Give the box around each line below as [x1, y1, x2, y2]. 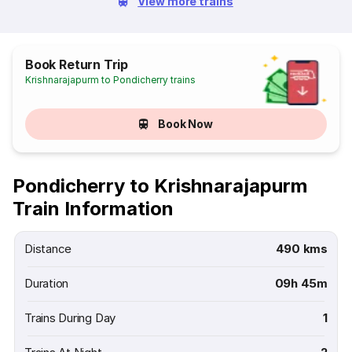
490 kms [275, 241, 328, 256]
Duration [24, 276, 69, 291]
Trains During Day [24, 310, 116, 325]
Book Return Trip [25, 57, 129, 72]
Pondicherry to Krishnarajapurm [13, 174, 308, 197]
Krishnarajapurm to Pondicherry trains [25, 74, 196, 86]
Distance [24, 241, 72, 256]
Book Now [157, 117, 214, 130]
